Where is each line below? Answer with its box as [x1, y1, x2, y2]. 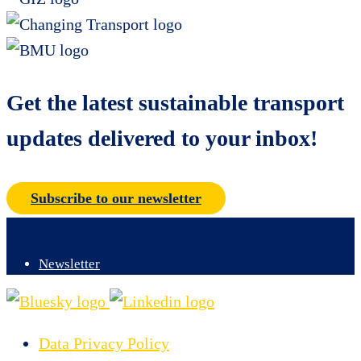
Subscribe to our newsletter [31, 189, 201, 206]
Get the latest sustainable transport [6, 89, 344, 115]
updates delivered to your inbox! [6, 125, 317, 151]
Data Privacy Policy [39, 334, 169, 352]
